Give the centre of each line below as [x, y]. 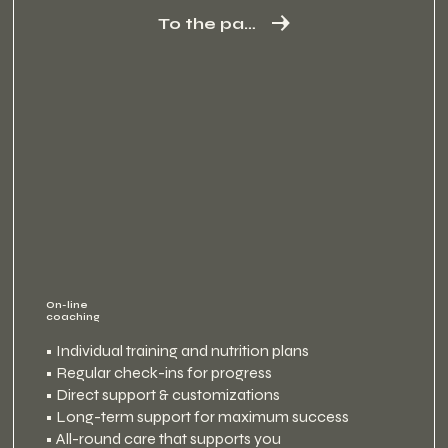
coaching [72, 318]
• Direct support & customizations [162, 394]
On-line [66, 306]
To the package [250, 23]
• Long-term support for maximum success [196, 416]
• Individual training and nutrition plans [176, 350]
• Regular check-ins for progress [158, 372]
